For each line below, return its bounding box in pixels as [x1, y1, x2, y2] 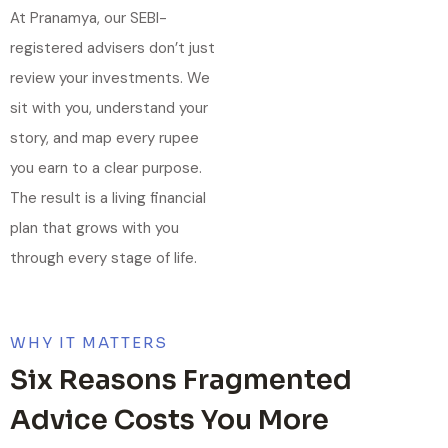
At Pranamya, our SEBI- [10, 8, 167, 28]
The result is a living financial [10, 188, 206, 208]
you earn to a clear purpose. [10, 158, 202, 178]
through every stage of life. [10, 248, 197, 268]
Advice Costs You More [10, 403, 329, 437]
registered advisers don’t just [10, 38, 215, 58]
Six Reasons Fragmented [10, 363, 352, 397]
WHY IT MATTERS [10, 333, 168, 352]
